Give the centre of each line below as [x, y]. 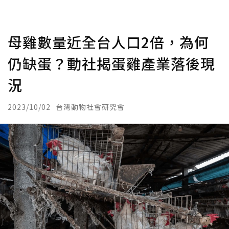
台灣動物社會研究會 [90, 107]
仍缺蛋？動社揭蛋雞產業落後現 [111, 63]
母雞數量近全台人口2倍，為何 [108, 42]
